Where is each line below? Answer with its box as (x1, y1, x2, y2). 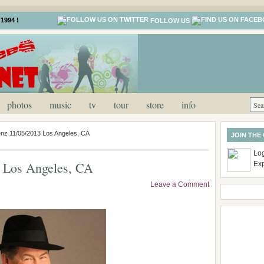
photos (7, 98, 32, 111)
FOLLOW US (150, 17, 190, 25)
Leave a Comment (150, 180, 209, 189)
